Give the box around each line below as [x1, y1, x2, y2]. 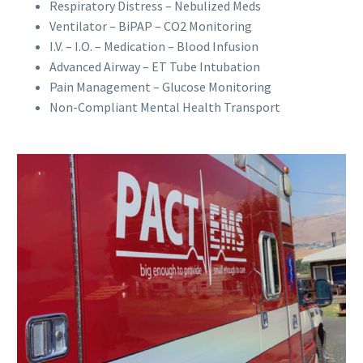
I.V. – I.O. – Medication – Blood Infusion [49, 37, 258, 54]
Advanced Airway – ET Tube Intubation [49, 58, 260, 75]
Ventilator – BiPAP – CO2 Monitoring [49, 17, 252, 34]
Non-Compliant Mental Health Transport [49, 98, 280, 115]
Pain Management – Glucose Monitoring [49, 78, 271, 95]
